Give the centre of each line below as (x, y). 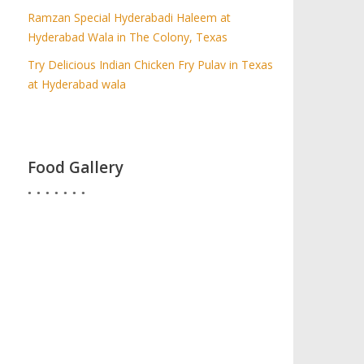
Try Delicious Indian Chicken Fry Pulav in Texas (151, 65)
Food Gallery (76, 167)
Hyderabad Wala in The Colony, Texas (128, 37)
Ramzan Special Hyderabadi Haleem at (130, 17)
